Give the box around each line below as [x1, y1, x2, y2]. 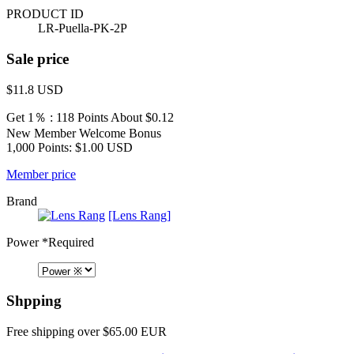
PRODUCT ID [6, 7, 84, 21]
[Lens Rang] [108, 208, 171, 222]
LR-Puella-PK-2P [38, 21, 127, 36]
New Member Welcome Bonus [6, 126, 161, 140]
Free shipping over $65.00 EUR [6, 325, 167, 339]
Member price [6, 167, 76, 181]
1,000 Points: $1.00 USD [6, 140, 133, 154]
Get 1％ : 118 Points [6, 110, 108, 124]
